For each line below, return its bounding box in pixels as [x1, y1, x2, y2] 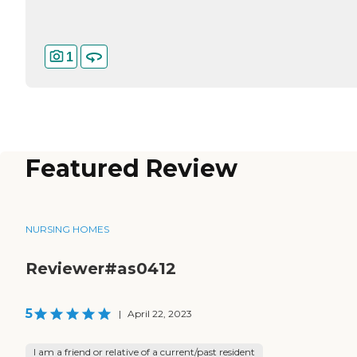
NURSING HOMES [25, 223, 109, 236]
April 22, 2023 [127, 308, 192, 320]
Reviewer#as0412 [25, 259, 176, 279]
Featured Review [25, 154, 237, 184]
